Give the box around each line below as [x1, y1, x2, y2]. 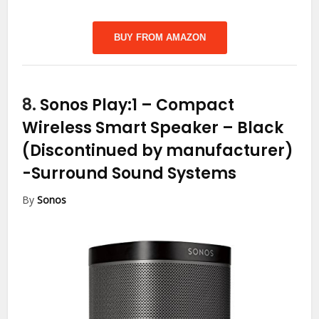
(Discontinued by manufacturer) [22, 139, 294, 162]
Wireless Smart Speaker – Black [22, 116, 284, 139]
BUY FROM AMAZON [113, 31, 206, 43]
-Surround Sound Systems [22, 162, 237, 184]
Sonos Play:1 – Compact [40, 93, 235, 116]
